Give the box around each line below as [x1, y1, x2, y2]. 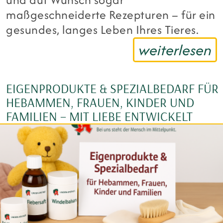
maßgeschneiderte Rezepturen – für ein [6, 6, 216, 23]
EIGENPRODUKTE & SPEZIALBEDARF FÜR [6, 80, 219, 97]
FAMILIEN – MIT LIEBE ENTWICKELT [6, 108, 193, 124]
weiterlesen [138, 39, 212, 61]
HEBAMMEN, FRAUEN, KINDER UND [6, 94, 194, 111]
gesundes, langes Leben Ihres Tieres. [6, 21, 199, 38]
